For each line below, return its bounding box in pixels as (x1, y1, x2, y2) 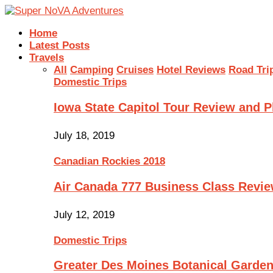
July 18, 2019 (54, 129, 115, 141)
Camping (70, 64, 113, 76)
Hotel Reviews (157, 64, 225, 76)
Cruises (116, 64, 154, 76)
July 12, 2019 (54, 208, 115, 221)
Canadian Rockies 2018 (54, 155, 165, 167)
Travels (29, 52, 64, 63)
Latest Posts (29, 40, 90, 51)
